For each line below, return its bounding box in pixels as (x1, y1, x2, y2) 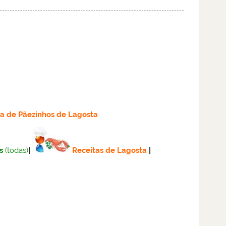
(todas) (5, 145, 28, 155)
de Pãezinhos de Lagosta (6, 110, 98, 120)
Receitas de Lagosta (72, 145, 147, 155)
